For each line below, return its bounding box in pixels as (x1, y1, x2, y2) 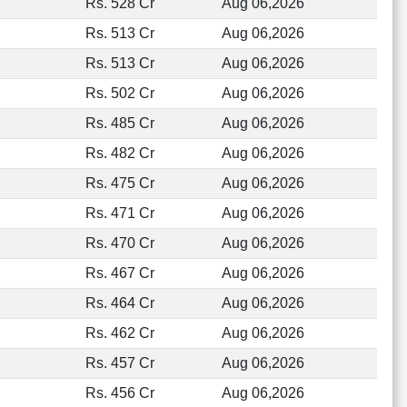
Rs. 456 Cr (84, 385, 154, 401)
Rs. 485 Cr (84, 115, 154, 131)
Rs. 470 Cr (84, 235, 154, 251)
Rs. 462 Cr (84, 325, 154, 341)
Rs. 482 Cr (84, 145, 154, 161)
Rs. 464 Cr (84, 295, 154, 311)
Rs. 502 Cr (84, 85, 154, 101)
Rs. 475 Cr (84, 175, 154, 191)
